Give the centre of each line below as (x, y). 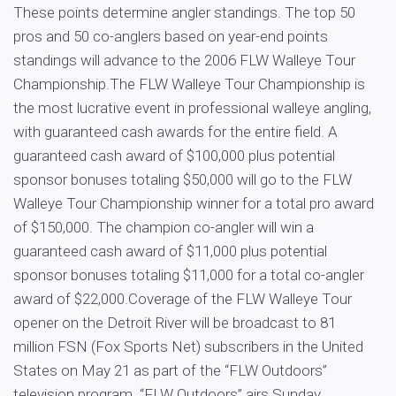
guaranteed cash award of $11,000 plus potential (170, 251)
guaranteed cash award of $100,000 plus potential (174, 156)
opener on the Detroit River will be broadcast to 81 (175, 323)
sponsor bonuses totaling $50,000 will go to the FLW (183, 179)
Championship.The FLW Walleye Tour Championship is (189, 84)
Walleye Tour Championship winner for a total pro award (194, 203)
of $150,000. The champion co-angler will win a (164, 227)
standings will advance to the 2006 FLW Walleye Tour (184, 60)
